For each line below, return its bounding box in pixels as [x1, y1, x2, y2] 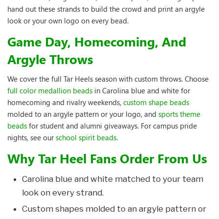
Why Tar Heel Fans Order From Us [7, 150, 207, 167]
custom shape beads [123, 97, 189, 107]
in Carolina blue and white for [92, 86, 190, 95]
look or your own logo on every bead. [7, 16, 129, 25]
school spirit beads [56, 132, 116, 142]
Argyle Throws [7, 50, 93, 67]
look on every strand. [22, 188, 104, 197]
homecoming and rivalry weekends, [7, 97, 123, 107]
